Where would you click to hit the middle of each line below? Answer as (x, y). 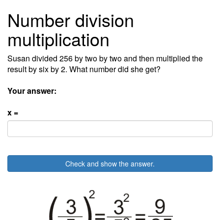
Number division (71, 19)
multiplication (58, 39)
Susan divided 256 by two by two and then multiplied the (105, 58)
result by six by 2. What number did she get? (84, 69)
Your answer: (32, 91)
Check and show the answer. (110, 164)
